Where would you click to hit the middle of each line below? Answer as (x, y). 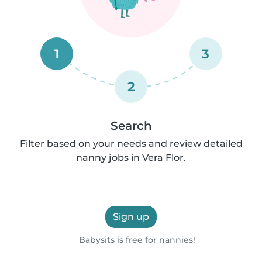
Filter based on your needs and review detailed (131, 144)
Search (131, 126)
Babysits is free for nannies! (136, 240)
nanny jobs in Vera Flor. (131, 158)
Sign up (131, 217)
